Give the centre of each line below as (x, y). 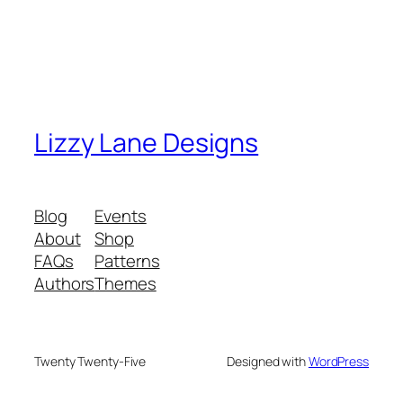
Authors (65, 284)
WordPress (338, 362)
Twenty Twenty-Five (90, 362)
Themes (125, 284)
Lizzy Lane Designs (147, 142)
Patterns (127, 261)
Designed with (268, 362)
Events (121, 216)
